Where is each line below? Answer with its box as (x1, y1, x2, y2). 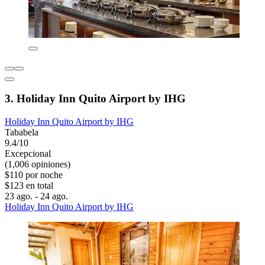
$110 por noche (5, 169, 63, 180)
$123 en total (5, 180, 53, 190)
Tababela (5, 127, 38, 137)
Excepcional (5, 148, 51, 159)
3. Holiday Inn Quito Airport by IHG (5, 92, 186, 105)
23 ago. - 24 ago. (5, 190, 68, 201)
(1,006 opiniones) (5, 159, 70, 169)
